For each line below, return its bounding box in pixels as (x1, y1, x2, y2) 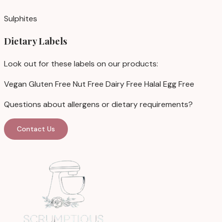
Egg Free (163, 79, 194, 90)
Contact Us (17, 124, 55, 134)
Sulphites (4, 13, 37, 24)
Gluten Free (29, 79, 71, 90)
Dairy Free (106, 79, 142, 90)
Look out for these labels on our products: (4, 58, 158, 69)
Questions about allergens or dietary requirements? (4, 99, 193, 110)
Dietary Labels (4, 35, 67, 48)
